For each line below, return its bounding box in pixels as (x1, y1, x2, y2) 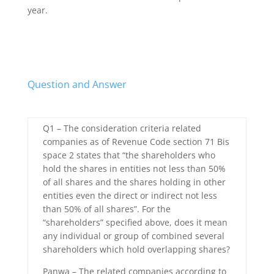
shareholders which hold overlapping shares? (42, 243, 230, 256)
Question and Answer (27, 78, 127, 92)
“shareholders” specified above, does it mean (42, 217, 228, 229)
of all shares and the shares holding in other (42, 176, 226, 188)
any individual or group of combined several (42, 230, 224, 242)
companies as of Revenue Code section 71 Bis (42, 136, 229, 148)
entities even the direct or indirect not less (42, 190, 217, 202)
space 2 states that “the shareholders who (42, 149, 215, 161)
